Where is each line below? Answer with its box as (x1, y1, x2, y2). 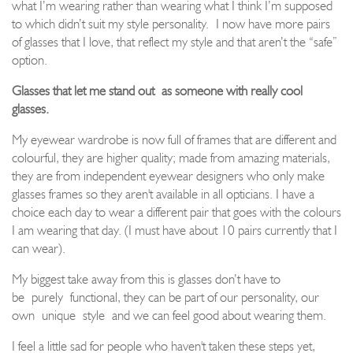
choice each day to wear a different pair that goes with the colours (12, 203, 341, 220)
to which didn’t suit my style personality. (12, 15, 209, 32)
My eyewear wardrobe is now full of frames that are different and (12, 131, 336, 147)
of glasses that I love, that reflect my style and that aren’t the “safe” (12, 33, 337, 50)
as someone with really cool (154, 82, 303, 98)
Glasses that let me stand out (12, 82, 154, 98)
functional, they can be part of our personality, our (63, 288, 319, 305)
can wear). (12, 240, 65, 256)
